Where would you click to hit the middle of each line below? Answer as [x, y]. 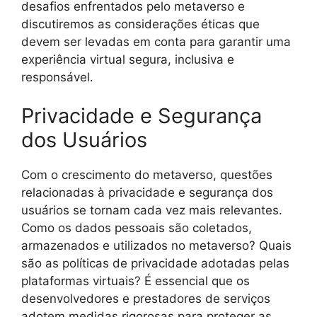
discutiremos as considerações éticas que [140, 24]
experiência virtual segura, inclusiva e [128, 59]
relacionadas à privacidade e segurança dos [147, 193]
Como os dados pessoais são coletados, [137, 228]
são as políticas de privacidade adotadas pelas [155, 264]
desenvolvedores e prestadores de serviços [146, 299]
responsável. [57, 77]
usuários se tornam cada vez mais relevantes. [152, 211]
